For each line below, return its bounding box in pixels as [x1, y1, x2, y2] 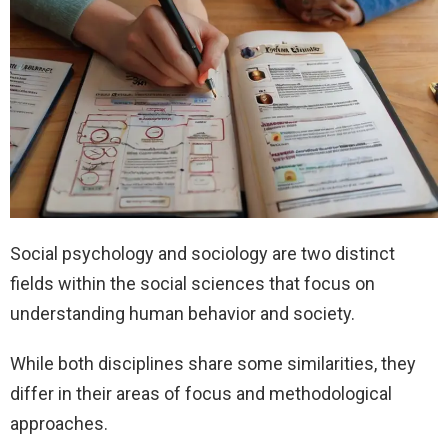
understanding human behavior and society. [10, 303, 355, 325]
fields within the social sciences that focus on [10, 273, 375, 295]
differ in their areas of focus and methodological [10, 383, 392, 405]
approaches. [10, 413, 108, 435]
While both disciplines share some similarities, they [10, 353, 416, 375]
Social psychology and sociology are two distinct [10, 243, 395, 265]
